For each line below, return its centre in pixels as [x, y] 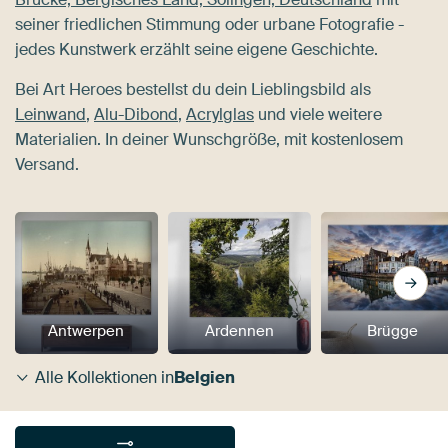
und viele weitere [318, 114]
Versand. [47, 164]
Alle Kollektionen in [105, 378]
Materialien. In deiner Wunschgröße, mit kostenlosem [209, 139]
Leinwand [50, 114]
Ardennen [239, 331]
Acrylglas [220, 114]
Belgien [205, 378]
